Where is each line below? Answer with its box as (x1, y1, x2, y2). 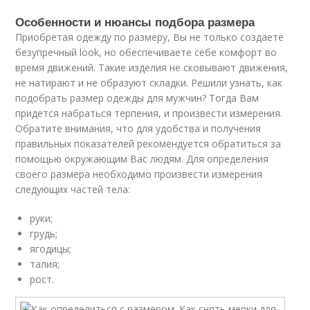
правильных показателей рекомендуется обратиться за (15, 137, 282, 150)
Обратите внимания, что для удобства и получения (15, 122, 262, 135)
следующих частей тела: (15, 183, 131, 196)
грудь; (30, 227, 58, 240)
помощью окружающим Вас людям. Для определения (15, 152, 269, 165)
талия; (30, 257, 60, 271)
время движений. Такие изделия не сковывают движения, (15, 61, 289, 74)
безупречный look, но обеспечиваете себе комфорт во (15, 46, 277, 59)
